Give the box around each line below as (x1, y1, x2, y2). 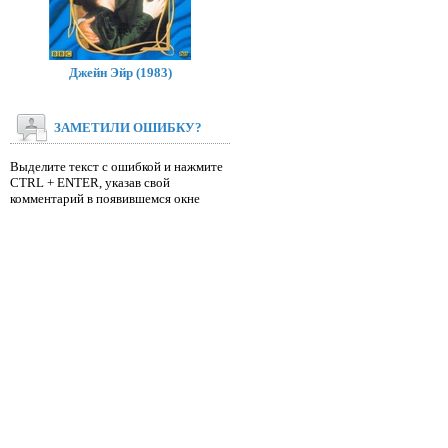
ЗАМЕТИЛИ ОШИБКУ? (54, 120, 202, 135)
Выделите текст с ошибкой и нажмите (10, 159, 223, 174)
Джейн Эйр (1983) (68, 65, 172, 80)
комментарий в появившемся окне (10, 191, 200, 206)
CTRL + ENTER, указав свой (10, 175, 170, 190)
